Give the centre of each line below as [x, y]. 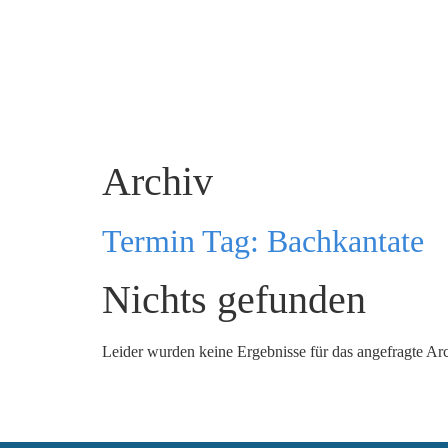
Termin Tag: [184, 241]
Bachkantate [345, 241]
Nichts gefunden [234, 299]
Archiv [157, 181]
